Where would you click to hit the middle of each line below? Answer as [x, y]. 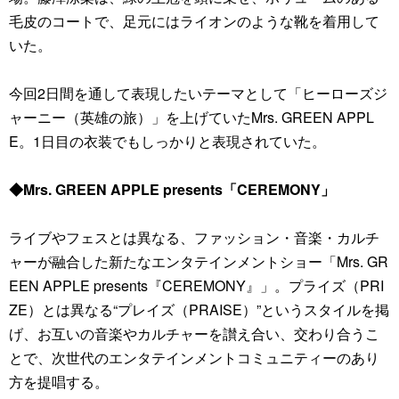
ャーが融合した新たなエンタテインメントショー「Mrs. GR [199, 261]
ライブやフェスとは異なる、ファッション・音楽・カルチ [194, 237]
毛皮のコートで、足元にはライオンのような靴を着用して [194, 21]
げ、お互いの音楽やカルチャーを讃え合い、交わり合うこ [194, 334]
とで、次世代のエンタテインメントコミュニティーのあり [194, 358]
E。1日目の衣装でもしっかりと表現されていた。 [167, 141]
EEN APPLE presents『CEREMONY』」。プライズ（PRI [196, 285]
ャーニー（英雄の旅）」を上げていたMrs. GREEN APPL [191, 117]
